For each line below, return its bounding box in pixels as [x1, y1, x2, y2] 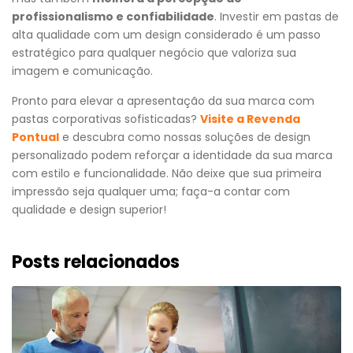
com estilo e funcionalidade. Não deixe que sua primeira [12, 165, 321, 181]
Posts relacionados [12, 249, 180, 274]
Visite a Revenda [200, 110, 300, 127]
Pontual [12, 128, 59, 145]
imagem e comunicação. [12, 62, 153, 79]
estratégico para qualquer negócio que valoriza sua [12, 44, 296, 61]
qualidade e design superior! [12, 201, 166, 217]
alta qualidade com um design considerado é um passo [12, 26, 321, 43]
